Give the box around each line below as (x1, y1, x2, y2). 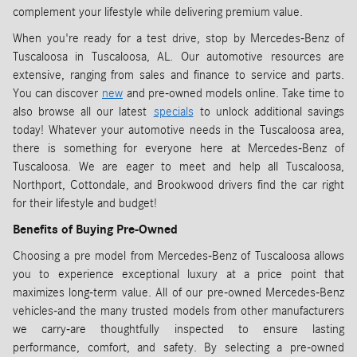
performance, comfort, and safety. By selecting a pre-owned (13, 339, 344, 355)
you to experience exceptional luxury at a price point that (13, 266, 344, 281)
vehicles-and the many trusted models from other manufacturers (13, 303, 344, 318)
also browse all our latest (13, 104, 154, 119)
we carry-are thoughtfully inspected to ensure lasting (13, 321, 344, 336)
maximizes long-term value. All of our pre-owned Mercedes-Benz (13, 284, 344, 300)
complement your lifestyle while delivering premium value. (13, 4, 303, 19)
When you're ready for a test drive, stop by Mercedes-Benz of (13, 30, 344, 45)
